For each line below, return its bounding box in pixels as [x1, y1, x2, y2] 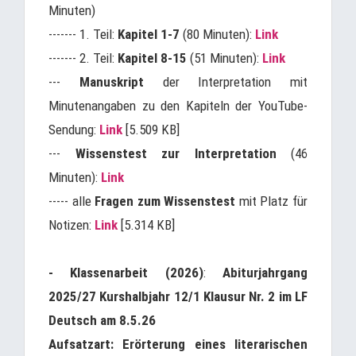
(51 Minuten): [187, 50, 262, 66]
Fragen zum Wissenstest [95, 193, 236, 209]
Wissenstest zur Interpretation [75, 145, 277, 161]
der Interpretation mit [143, 74, 308, 90]
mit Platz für [235, 193, 308, 209]
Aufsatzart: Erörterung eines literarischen [48, 336, 308, 352]
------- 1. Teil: [48, 26, 118, 42]
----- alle [48, 193, 95, 209]
